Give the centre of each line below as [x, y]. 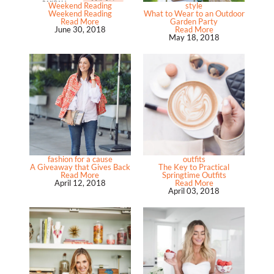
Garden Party [194, 21]
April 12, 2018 [80, 183]
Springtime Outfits [194, 175]
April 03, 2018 [194, 191]
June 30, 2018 [80, 29]
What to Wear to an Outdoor [194, 13]
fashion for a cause [80, 159]
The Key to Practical [194, 167]
